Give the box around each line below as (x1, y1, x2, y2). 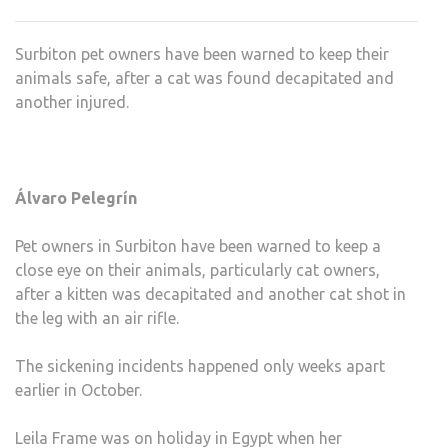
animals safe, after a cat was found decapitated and (15, 69, 394, 87)
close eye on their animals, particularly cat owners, (15, 261, 380, 279)
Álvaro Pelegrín (15, 189, 137, 207)
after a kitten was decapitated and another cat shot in (15, 285, 406, 303)
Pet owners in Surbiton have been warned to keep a (15, 237, 381, 255)
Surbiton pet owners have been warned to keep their (15, 45, 389, 63)
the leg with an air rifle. (15, 309, 179, 327)
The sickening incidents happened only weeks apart (15, 357, 385, 375)
